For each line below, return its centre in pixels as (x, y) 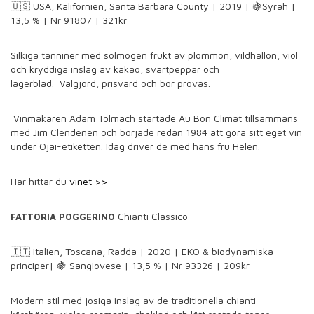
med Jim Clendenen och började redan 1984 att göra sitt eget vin (156, 132)
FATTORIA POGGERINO (64, 217)
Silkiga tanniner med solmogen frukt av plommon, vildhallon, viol (154, 55)
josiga (97, 301)
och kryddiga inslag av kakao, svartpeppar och (115, 69)
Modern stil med (46, 301)
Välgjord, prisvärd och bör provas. (135, 83)
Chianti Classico (153, 217)
